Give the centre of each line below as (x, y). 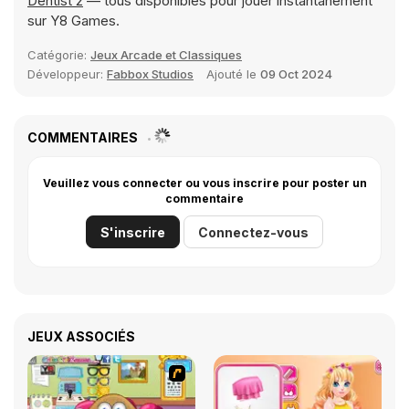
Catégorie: (59, 55)
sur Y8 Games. (73, 21)
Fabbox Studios (150, 74)
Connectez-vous (253, 232)
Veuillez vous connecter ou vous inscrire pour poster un (204, 183)
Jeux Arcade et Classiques (166, 55)
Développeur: (67, 74)
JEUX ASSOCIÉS (81, 336)
